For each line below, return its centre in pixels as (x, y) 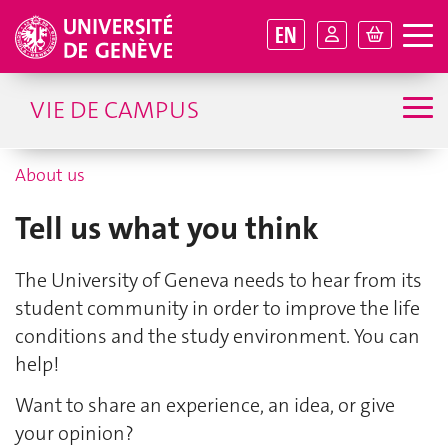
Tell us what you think (167, 228)
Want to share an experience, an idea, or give (205, 404)
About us (50, 175)
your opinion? (74, 432)
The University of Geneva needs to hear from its (218, 280)
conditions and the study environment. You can (217, 336)
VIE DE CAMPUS (114, 110)
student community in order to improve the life (217, 308)
